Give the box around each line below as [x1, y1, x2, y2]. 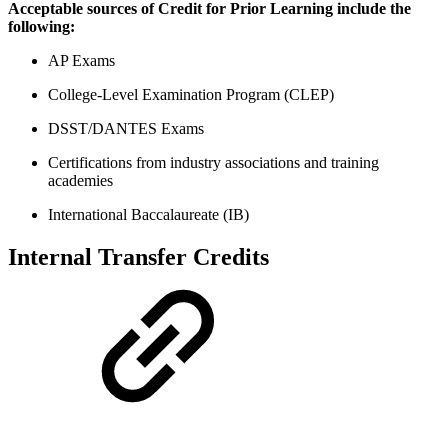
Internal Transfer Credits [8, 243, 269, 270]
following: [8, 18, 75, 36]
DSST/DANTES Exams [48, 120, 204, 138]
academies [48, 172, 113, 190]
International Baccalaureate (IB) [48, 206, 249, 224]
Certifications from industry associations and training [48, 154, 379, 172]
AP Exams [48, 52, 115, 70]
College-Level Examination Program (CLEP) [48, 86, 334, 104]
